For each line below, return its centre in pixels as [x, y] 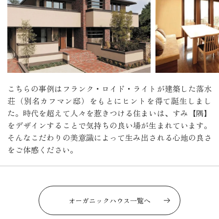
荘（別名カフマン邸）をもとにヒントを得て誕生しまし [109, 101]
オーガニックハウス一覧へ [109, 200]
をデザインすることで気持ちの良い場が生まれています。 [109, 125]
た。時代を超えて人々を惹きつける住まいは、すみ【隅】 [109, 113]
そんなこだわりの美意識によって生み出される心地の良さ [109, 138]
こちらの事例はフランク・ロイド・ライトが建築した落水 [109, 89]
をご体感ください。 [43, 150]
